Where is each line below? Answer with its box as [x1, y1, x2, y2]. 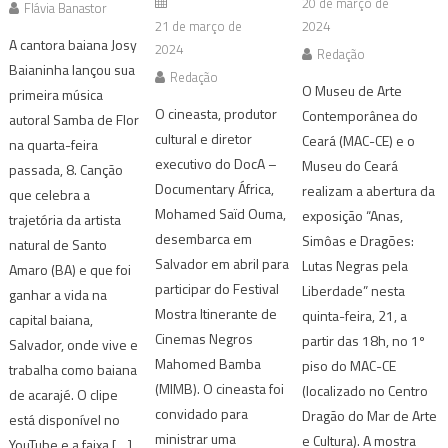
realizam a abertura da [301, 179, 435, 201]
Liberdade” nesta [301, 279, 405, 301]
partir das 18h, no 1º [301, 329, 425, 351]
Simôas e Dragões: [301, 229, 414, 251]
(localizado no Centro [301, 379, 428, 401]
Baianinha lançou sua [9, 58, 136, 80]
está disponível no [9, 408, 121, 430]
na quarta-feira [9, 133, 99, 155]
